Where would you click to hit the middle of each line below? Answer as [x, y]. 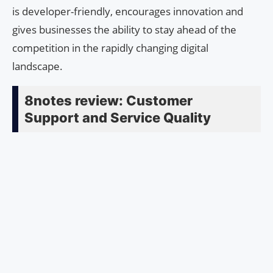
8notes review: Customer [108, 101]
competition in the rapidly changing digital [110, 48]
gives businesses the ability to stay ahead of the [124, 30]
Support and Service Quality [118, 118]
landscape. [37, 66]
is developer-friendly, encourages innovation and [128, 12]
